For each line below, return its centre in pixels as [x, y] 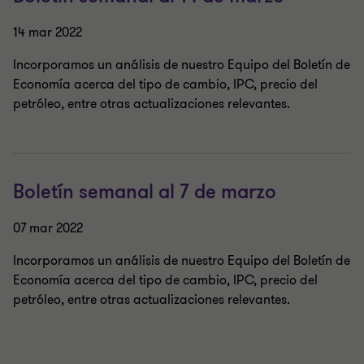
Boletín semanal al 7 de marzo [145, 192]
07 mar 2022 [48, 228]
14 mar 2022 [48, 32]
